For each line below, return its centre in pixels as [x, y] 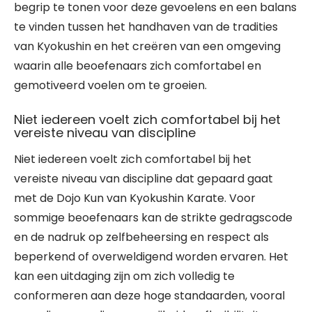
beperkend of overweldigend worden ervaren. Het [151, 257]
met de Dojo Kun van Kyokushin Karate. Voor [135, 198]
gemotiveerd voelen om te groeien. [110, 85]
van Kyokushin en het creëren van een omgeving [147, 46]
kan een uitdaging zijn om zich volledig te [124, 276]
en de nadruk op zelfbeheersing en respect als [141, 237]
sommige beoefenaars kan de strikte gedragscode [153, 218]
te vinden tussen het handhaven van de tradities [146, 27]
